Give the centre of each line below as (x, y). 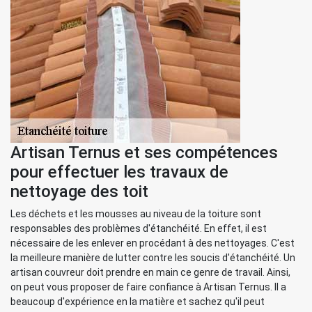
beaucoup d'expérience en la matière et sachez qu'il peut (138, 302)
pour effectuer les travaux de (119, 172)
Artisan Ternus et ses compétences (144, 153)
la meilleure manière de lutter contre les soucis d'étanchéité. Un (153, 258)
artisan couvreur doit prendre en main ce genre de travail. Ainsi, (150, 272)
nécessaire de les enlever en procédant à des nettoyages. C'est (153, 243)
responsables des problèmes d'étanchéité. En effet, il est (139, 228)
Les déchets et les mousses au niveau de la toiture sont (136, 214)
